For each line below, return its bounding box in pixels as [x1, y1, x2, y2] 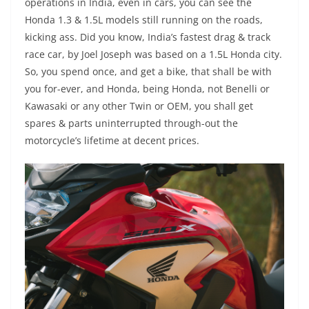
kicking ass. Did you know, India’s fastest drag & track [25, 30, 270, 44]
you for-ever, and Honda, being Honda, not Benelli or [25, 82, 270, 96]
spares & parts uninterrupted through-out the [25, 117, 238, 130]
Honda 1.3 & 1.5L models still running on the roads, [25, 13, 263, 27]
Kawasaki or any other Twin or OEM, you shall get [25, 99, 253, 113]
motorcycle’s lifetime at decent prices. [25, 134, 199, 148]
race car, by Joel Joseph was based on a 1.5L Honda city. [25, 48, 282, 61]
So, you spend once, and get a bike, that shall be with [25, 65, 272, 79]
